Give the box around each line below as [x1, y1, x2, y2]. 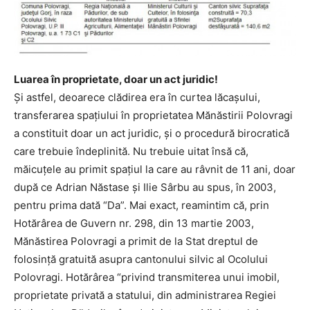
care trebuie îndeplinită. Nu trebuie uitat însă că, [14, 145, 248, 158]
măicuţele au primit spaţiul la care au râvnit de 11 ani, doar [14, 163, 295, 176]
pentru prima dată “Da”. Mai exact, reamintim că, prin [14, 199, 269, 212]
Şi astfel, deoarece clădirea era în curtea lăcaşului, [14, 91, 260, 104]
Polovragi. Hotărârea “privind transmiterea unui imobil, [14, 271, 280, 284]
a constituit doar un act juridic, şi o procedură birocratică [14, 127, 289, 140]
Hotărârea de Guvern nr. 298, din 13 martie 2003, [14, 217, 254, 230]
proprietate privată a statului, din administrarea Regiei [14, 289, 276, 302]
